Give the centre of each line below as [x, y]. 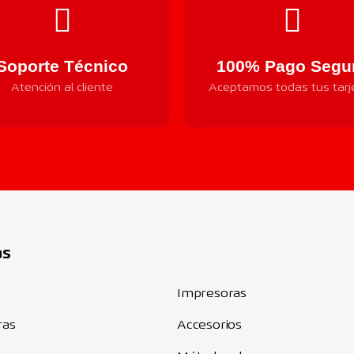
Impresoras [212, 295]
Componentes [237, 255]
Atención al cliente [62, 88]
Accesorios [209, 326]
